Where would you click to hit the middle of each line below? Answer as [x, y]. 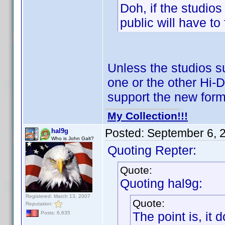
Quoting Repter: [152, 150]
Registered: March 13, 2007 [58, 196]
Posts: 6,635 [55, 213]
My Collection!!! [148, 116]
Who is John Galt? [73, 138]
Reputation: [40, 203]
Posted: [126, 133]
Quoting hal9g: [161, 183]
